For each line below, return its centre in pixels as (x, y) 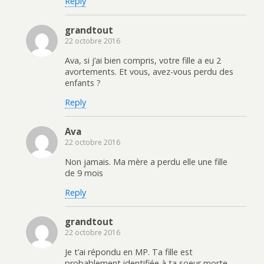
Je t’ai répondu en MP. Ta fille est (129, 252)
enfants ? (83, 82)
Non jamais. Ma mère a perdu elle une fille (146, 161)
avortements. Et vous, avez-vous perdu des (149, 71)
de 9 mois (84, 173)
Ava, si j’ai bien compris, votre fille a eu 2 (143, 60)
